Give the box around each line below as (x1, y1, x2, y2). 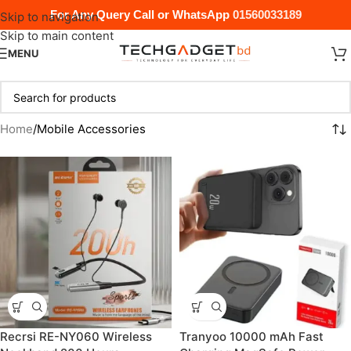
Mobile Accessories (37, 121, 146, 136)
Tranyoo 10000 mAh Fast (179, 329, 324, 344)
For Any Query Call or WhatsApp (49, 8, 233, 21)
